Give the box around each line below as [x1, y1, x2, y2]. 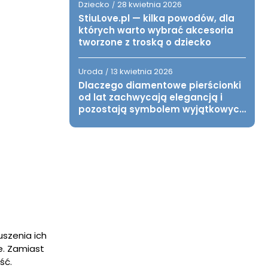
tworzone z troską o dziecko [78, 36, 211, 48]
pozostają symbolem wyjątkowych [78, 103, 245, 115]
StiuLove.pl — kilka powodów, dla [78, 12, 234, 25]
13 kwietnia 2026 [111, 66, 173, 77]
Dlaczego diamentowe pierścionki [78, 79, 241, 92]
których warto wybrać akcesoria [78, 24, 233, 36]
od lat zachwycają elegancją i [78, 91, 223, 103]
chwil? [78, 115, 108, 127]
